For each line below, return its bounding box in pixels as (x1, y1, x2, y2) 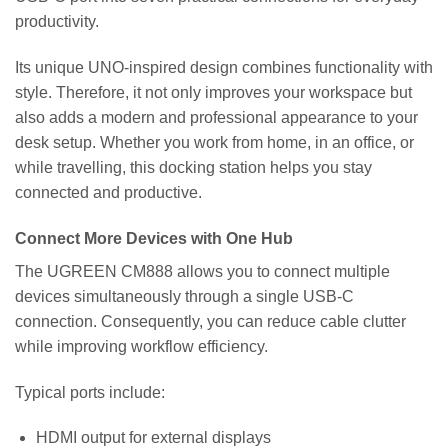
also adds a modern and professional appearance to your (15, 109, 418, 127)
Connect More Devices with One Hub (15, 229, 293, 247)
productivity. (15, 13, 99, 31)
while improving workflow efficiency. (15, 337, 268, 355)
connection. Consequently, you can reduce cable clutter (15, 312, 406, 330)
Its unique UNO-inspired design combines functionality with (15, 59, 433, 77)
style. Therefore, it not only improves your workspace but (15, 84, 412, 102)
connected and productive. (15, 184, 202, 202)
